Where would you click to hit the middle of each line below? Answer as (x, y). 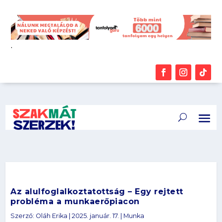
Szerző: (23, 216)
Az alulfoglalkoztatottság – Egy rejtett (97, 192)
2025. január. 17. (96, 216)
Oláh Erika (52, 216)
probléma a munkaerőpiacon (75, 201)
